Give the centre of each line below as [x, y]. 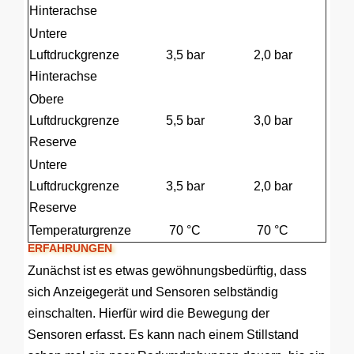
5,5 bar [185, 121]
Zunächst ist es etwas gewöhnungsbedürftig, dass [167, 271]
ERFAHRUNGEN [70, 248]
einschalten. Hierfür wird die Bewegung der [149, 313]
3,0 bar [273, 121]
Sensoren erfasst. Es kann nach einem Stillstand [163, 335]
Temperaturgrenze [80, 230]
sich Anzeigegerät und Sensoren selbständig [153, 292]
